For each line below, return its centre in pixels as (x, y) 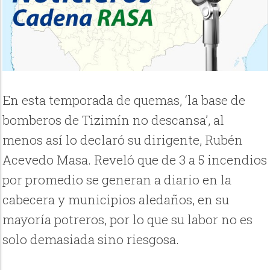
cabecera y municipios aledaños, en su (116, 200)
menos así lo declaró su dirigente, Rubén (123, 140)
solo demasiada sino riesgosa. (91, 240)
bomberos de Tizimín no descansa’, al (114, 120)
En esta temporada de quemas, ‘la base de (124, 100)
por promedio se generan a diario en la (117, 180)
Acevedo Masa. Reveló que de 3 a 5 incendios (135, 160)
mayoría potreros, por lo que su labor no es (128, 220)
